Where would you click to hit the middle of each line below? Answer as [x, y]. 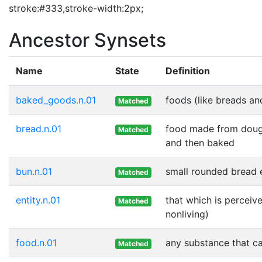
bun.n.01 [34, 171]
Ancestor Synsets [87, 40]
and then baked [200, 142]
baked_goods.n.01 [56, 100]
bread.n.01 [39, 128]
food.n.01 [36, 242]
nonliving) [187, 214]
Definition [188, 70]
